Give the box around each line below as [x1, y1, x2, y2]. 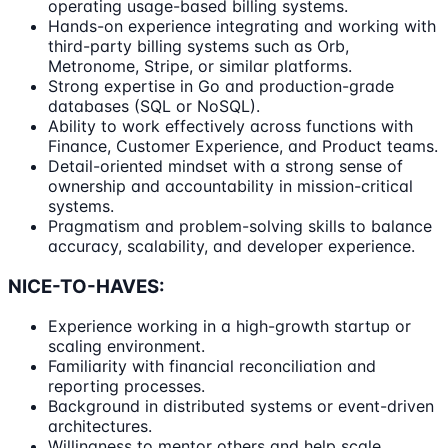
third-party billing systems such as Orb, [48, 35, 349, 56]
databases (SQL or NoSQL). [48, 95, 260, 116]
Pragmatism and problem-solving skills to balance [48, 215, 432, 236]
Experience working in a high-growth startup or [48, 316, 411, 337]
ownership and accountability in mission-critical [48, 175, 413, 196]
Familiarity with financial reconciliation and [48, 356, 376, 377]
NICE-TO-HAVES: [8, 274, 165, 298]
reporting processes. [48, 376, 205, 397]
